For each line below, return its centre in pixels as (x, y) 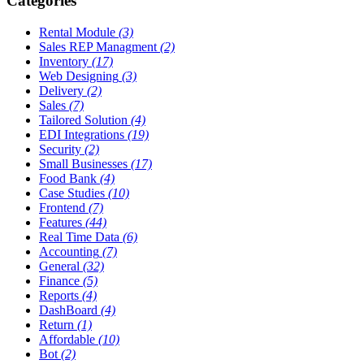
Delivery (61, 90)
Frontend (62, 207)
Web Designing (79, 76)
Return (56, 324)
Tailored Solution (83, 119)
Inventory (64, 61)
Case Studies (72, 193)
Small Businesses (83, 163)
